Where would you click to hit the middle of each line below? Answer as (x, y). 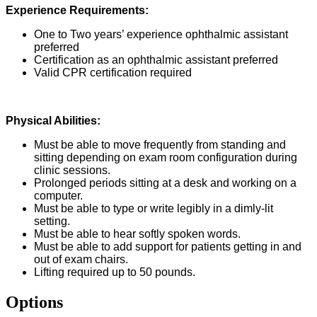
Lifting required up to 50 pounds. (115, 272)
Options (34, 302)
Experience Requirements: (77, 11)
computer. (58, 196)
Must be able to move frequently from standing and (160, 145)
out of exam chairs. (81, 260)
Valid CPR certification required (113, 73)
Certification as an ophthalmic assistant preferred (156, 60)
